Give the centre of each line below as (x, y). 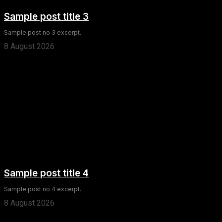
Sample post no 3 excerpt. (43, 32)
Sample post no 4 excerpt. (43, 189)
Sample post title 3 (46, 16)
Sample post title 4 (46, 173)
